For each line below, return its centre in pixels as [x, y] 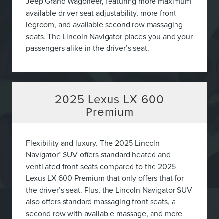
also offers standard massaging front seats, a [101, 202]
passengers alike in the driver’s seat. [88, 48]
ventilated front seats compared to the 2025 [101, 166]
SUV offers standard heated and [116, 155]
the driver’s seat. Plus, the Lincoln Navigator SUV [109, 190]
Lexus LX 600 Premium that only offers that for [105, 178]
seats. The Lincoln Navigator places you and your [109, 36]
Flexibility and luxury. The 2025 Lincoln [93, 143]
